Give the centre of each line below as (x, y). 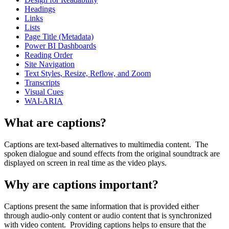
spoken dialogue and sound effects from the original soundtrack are (112, 153)
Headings (40, 9)
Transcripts (42, 82)
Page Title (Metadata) (59, 36)
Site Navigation (50, 64)
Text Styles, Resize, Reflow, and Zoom (88, 73)
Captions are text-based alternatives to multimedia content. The (106, 144)
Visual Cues (44, 91)
